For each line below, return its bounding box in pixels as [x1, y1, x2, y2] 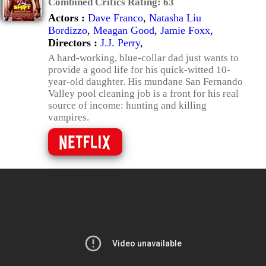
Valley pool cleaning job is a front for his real [48, 88, 239, 99]
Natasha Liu [149, 12, 201, 24]
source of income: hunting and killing [48, 100, 207, 111]
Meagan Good [93, 24, 154, 36]
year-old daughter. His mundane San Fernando [48, 76, 243, 87]
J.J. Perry [100, 37, 140, 49]
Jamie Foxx [160, 24, 210, 36]
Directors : [48, 37, 100, 49]
